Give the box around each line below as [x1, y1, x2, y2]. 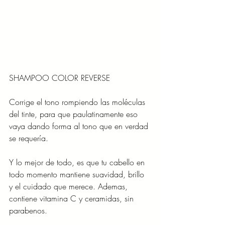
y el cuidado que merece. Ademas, [9, 181, 130, 192]
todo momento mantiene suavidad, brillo [9, 169, 147, 180]
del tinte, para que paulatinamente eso [9, 108, 140, 120]
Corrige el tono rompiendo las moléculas [9, 96, 148, 108]
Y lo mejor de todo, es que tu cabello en [9, 157, 147, 168]
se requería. [9, 133, 51, 144]
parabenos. [9, 205, 47, 216]
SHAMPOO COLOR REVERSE [9, 72, 110, 84]
